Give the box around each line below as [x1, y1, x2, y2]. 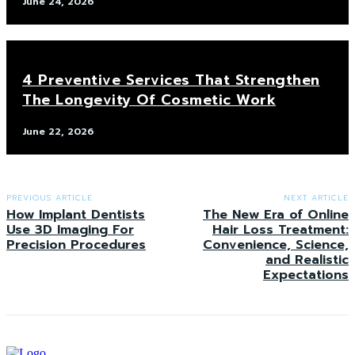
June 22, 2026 [22, 124, 94, 139]
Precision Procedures [6, 235, 146, 254]
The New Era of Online [202, 204, 349, 224]
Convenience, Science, [202, 235, 349, 254]
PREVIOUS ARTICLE [6, 191, 93, 204]
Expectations [262, 265, 349, 284]
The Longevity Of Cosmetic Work [22, 88, 276, 111]
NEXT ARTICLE [283, 191, 349, 204]
